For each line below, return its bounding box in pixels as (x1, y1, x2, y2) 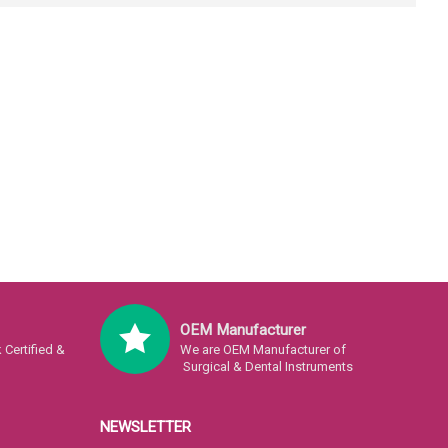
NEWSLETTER (99, 418, 191, 436)
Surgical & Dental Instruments (179, 359, 353, 374)
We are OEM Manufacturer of (179, 342, 346, 357)
